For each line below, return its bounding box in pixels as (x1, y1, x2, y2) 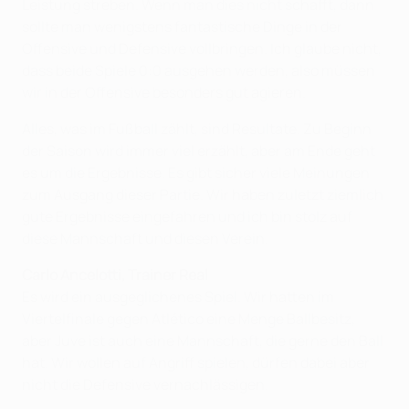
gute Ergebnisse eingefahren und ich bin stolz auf (22, 206, 352, 226)
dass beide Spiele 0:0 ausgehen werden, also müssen (22, 60, 375, 80)
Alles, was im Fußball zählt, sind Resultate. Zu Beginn (22, 119, 372, 139)
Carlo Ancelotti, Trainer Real (22, 265, 208, 285)
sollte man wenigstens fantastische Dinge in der (22, 16, 342, 37)
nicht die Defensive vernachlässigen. (22, 374, 268, 394)
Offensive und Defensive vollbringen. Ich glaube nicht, (22, 38, 382, 58)
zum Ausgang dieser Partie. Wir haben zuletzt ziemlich (22, 184, 383, 204)
